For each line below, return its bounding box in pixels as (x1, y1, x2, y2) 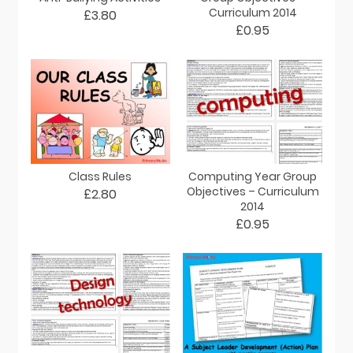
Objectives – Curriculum (186, 183, 319, 199)
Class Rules (69, 168, 132, 184)
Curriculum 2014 (208, 5, 297, 21)
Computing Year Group (188, 168, 318, 184)
